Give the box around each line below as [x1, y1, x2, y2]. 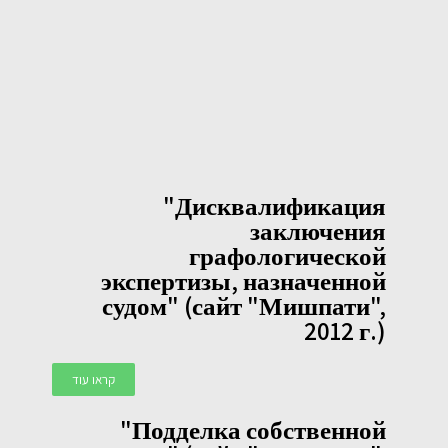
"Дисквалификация [162, 189, 386, 223]
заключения [249, 214, 386, 248]
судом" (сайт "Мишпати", [101, 289, 386, 323]
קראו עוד [72, 371, 116, 389]
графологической [188, 239, 386, 273]
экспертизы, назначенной [100, 264, 386, 298]
